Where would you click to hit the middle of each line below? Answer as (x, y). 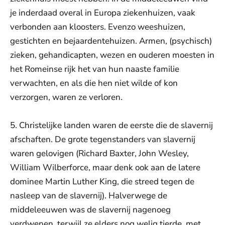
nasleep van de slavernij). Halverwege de (89, 196)
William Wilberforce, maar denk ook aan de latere (105, 167)
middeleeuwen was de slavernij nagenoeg (90, 210)
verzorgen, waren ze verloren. (66, 97)
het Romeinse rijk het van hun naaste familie (95, 69)
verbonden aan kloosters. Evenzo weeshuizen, (98, 27)
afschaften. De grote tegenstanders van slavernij (103, 139)
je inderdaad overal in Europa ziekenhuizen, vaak (103, 13)
